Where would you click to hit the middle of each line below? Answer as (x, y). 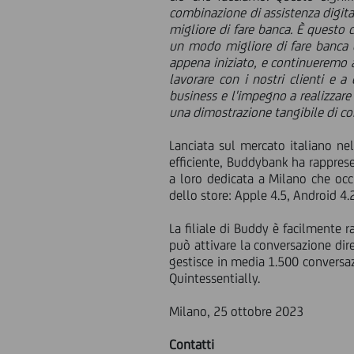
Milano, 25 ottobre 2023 (237, 311)
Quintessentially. (215, 278)
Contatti (192, 345)
